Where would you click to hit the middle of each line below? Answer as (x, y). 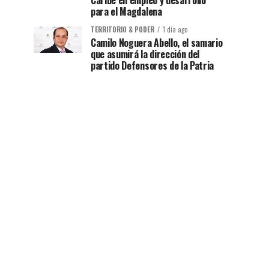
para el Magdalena (126, 12)
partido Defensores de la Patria (153, 66)
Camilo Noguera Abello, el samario (157, 43)
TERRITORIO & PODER (122, 30)
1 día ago (175, 30)
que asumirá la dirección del (145, 54)
